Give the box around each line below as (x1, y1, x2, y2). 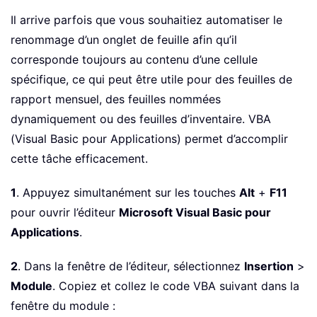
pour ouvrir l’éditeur (11, 205, 119, 220)
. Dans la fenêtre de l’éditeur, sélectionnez (18, 259, 244, 274)
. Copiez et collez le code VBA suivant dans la (52, 279, 299, 294)
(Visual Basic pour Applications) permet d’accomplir (11, 132, 288, 146)
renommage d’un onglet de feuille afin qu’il (11, 33, 237, 47)
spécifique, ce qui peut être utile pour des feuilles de (11, 72, 292, 87)
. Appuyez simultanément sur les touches (16, 185, 239, 200)
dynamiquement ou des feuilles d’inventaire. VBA (11, 112, 271, 127)
